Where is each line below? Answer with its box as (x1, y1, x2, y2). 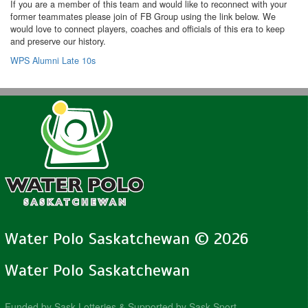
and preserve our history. (10, 34, 106, 48)
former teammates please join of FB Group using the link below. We (10, 10, 276, 23)
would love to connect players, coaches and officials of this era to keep (10, 22, 285, 36)
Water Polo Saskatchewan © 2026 (5, 228, 248, 249)
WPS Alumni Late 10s (10, 54, 96, 67)
